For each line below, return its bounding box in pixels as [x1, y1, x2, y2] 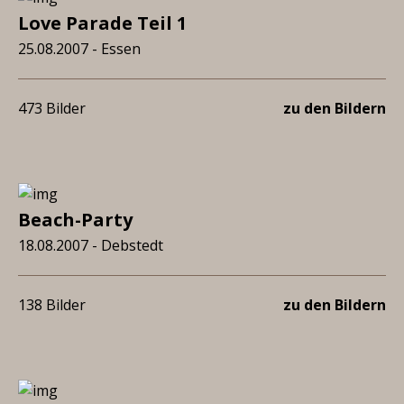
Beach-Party [18, 207, 133, 232]
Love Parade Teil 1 [18, 11, 187, 35]
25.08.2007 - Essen [18, 39, 141, 59]
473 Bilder [18, 98, 86, 118]
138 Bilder [18, 295, 86, 315]
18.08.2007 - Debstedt [18, 235, 163, 255]
